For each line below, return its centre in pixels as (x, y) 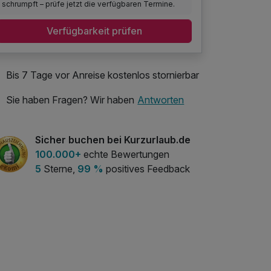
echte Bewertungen (125, 154)
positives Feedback (147, 168)
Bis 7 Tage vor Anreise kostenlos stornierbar (103, 75)
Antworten (161, 100)
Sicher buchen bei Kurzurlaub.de (113, 139)
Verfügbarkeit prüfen (94, 31)
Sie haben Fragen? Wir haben (70, 100)
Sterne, (59, 168)
